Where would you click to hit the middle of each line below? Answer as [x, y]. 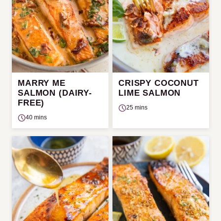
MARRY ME [42, 83]
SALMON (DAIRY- [55, 93]
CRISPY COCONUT [159, 83]
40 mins [36, 118]
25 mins [137, 108]
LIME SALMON [150, 93]
